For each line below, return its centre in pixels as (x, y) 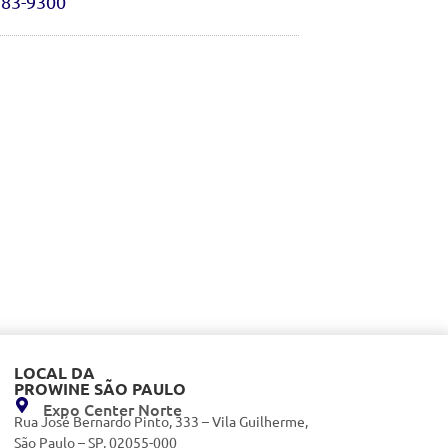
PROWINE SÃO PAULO (100, 389)
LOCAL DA (54, 373)
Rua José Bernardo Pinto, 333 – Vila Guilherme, (161, 421)
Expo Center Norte (112, 409)
